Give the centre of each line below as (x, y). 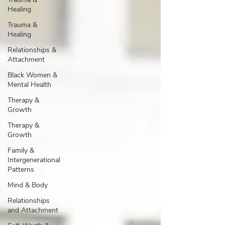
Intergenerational (34, 160)
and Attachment (33, 210)
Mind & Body (28, 185)
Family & (21, 150)
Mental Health (29, 85)
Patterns (21, 170)
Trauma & (22, 25)
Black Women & (32, 75)
